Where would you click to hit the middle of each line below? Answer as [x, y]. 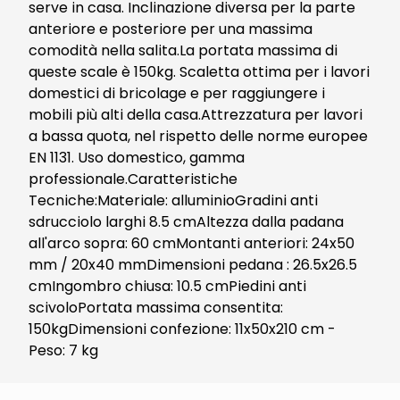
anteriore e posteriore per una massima [171, 29]
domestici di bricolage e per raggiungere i [177, 93]
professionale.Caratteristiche [133, 179]
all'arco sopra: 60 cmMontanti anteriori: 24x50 [192, 243]
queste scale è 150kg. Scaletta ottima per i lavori [199, 72]
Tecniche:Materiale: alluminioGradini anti [173, 200]
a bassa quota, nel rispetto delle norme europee [198, 136]
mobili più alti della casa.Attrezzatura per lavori [196, 115]
